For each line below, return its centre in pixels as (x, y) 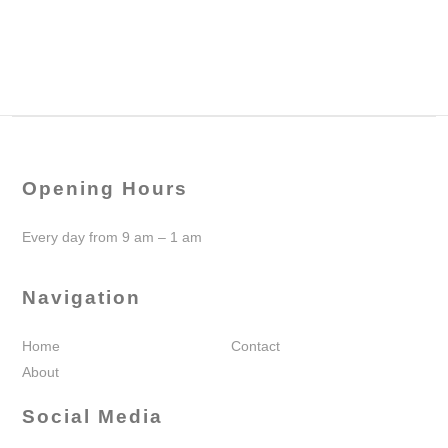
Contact (255, 345)
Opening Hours (105, 188)
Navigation (81, 297)
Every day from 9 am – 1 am (112, 236)
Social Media (92, 416)
